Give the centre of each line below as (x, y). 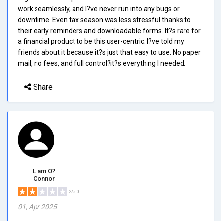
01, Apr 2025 (37, 206)
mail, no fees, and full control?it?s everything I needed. (102, 63)
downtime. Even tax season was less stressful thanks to (104, 19)
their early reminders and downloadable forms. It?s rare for (109, 30)
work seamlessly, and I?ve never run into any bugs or (99, 9)
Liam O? (44, 171)
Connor (44, 178)
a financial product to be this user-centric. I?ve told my (101, 41)
